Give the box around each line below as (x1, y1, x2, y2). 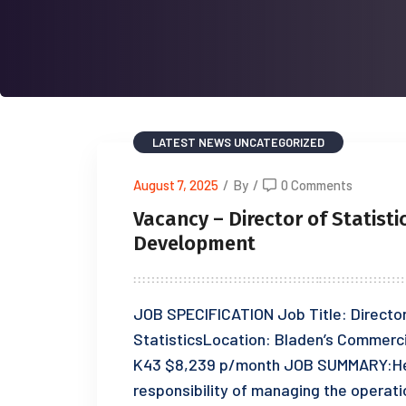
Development (133, 231, 256, 256)
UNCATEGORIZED (234, 135, 324, 150)
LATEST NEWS (152, 135, 231, 150)
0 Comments (281, 177, 353, 193)
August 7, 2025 (133, 177, 218, 193)
